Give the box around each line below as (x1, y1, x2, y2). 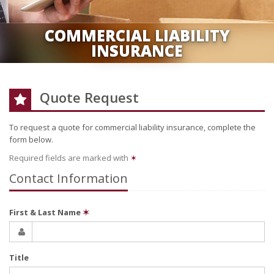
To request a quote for (9, 122, 95, 133)
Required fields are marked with (9, 152, 130, 163)
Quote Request (39, 88, 139, 106)
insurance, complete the (165, 122, 256, 133)
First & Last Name (9, 207, 83, 218)
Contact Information (9, 170, 128, 187)
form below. (9, 134, 53, 145)
